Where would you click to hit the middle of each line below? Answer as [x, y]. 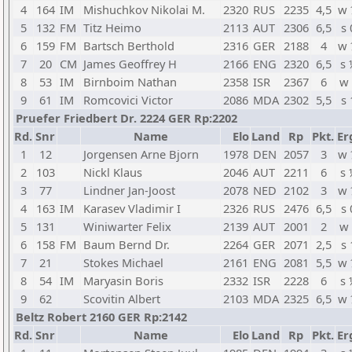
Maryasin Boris [123, 280]
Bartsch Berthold [129, 46]
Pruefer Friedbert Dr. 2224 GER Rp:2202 [126, 118]
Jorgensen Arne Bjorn [141, 154]
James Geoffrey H [130, 64]
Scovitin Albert [122, 299]
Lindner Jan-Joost [129, 190]
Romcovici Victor [128, 100]
